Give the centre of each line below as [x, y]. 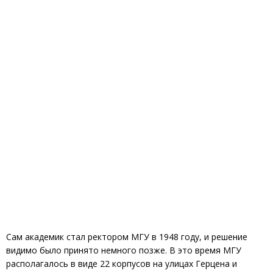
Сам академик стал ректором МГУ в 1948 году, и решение [127, 236]
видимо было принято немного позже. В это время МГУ [124, 250]
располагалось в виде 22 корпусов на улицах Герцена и [122, 263]
